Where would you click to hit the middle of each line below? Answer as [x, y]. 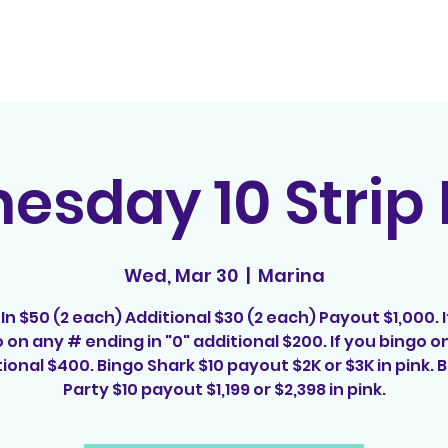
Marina [291, 275]
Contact [386, 50]
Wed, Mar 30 [180, 275]
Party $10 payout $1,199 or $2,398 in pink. [224, 389]
